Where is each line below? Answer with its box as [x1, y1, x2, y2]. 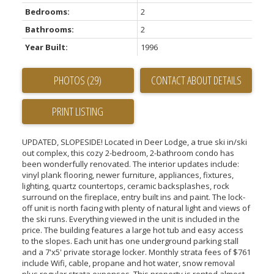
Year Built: [24, 41, 68, 53]
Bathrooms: [24, 23, 74, 35]
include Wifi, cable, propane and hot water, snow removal [21, 257, 235, 268]
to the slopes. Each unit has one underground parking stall [21, 235, 239, 246]
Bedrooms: [24, 6, 70, 17]
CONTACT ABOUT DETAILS [150, 72, 242, 87]
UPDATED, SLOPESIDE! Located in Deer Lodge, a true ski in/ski [21, 136, 247, 147]
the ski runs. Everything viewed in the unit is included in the [21, 213, 240, 224]
